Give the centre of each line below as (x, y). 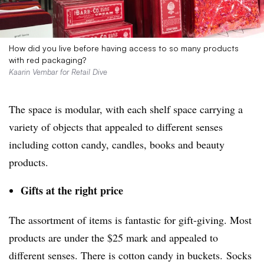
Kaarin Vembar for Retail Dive (58, 72)
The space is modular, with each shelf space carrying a (126, 109)
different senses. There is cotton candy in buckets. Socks (130, 255)
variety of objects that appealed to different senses (116, 126)
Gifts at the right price (72, 190)
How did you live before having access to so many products (124, 48)
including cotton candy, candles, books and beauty (117, 144)
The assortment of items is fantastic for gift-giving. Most (130, 220)
